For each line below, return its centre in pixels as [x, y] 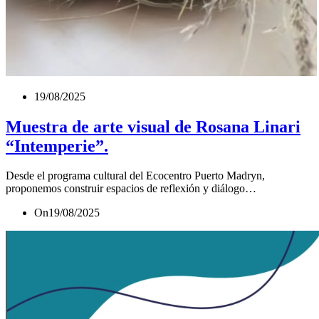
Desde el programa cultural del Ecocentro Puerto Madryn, [135, 176]
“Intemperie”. [57, 146]
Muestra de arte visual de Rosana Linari [153, 126]
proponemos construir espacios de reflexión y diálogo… [131, 189]
